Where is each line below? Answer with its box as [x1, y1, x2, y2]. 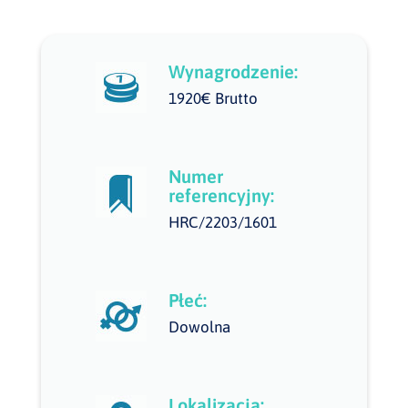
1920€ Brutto [168, 89, 258, 107]
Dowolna [168, 318, 230, 336]
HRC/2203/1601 [168, 213, 277, 231]
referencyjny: [168, 185, 274, 206]
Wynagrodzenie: [168, 61, 298, 82]
